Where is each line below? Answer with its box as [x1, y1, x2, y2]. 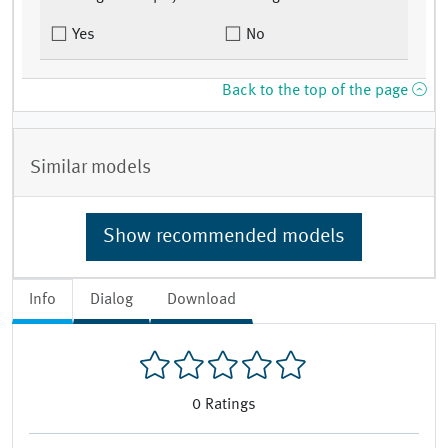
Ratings [205, 397, 256, 414]
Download [167, 291, 236, 308]
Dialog [90, 291, 133, 308]
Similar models [30, 157, 151, 178]
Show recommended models [103, 226, 345, 247]
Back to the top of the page [222, 83, 412, 100]
